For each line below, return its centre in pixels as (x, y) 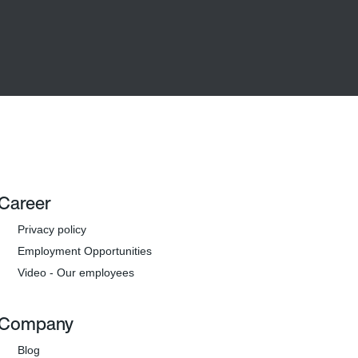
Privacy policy (52, 229)
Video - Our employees (76, 272)
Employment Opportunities (85, 251)
